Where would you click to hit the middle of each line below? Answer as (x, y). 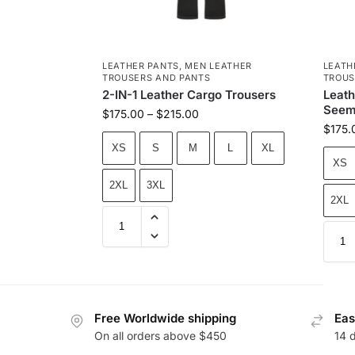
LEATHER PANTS (140, 65)
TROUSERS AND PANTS (156, 77)
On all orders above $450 (160, 336)
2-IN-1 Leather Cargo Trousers (189, 94)
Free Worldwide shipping (165, 318)
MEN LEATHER (219, 65)
